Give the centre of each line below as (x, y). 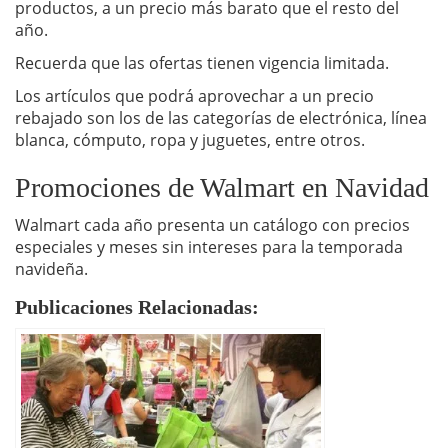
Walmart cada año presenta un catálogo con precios (212, 225)
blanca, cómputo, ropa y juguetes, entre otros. (190, 140)
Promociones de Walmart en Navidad (222, 188)
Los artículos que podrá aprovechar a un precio (194, 96)
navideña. (51, 269)
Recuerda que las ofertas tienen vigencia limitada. (202, 63)
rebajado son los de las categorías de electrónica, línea (221, 118)
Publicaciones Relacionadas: (137, 307)
